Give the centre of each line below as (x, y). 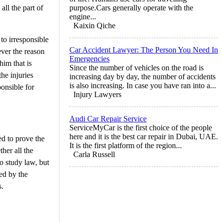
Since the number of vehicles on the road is (137, 67)
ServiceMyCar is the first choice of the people (141, 127)
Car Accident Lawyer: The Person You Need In (144, 50)
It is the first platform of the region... (126, 145)
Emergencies (89, 58)
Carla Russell (94, 154)
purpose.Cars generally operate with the (131, 7)
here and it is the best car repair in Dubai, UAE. (144, 136)
